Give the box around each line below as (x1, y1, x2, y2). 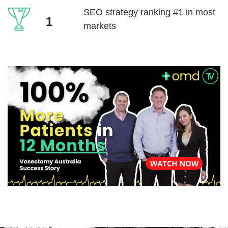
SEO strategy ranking (83, 7, 171, 17)
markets (83, 20, 117, 31)
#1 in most (170, 7, 216, 17)
